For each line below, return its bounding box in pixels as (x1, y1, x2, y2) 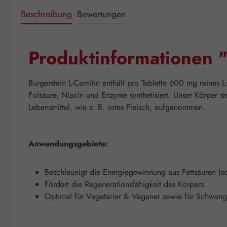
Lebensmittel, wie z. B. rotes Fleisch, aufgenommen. (28, 101, 205, 113)
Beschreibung (21, 7, 72, 21)
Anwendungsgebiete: (28, 137, 108, 149)
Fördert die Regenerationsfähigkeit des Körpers (45, 178, 204, 190)
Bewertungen (77, 7, 126, 21)
